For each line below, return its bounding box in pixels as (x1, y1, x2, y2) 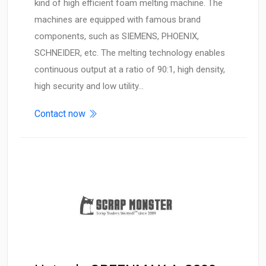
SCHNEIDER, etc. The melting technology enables (34, 47, 225, 59)
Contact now (34, 108, 88, 120)
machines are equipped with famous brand (34, 14, 201, 26)
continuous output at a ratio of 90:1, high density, (34, 64, 225, 75)
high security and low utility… (34, 81, 144, 92)
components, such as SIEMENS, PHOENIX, (34, 31, 199, 42)
